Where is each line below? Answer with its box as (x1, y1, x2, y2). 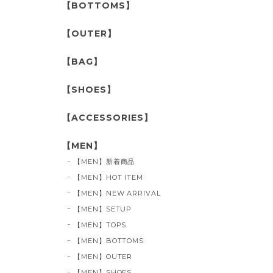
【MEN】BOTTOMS (73, 236, 144, 245)
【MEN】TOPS (73, 220, 127, 229)
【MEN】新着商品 (73, 157, 135, 166)
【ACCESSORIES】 (62, 112, 153, 123)
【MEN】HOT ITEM (73, 172, 144, 182)
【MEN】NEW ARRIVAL (73, 188, 161, 197)
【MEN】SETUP (73, 204, 132, 213)
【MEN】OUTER (73, 252, 133, 261)
